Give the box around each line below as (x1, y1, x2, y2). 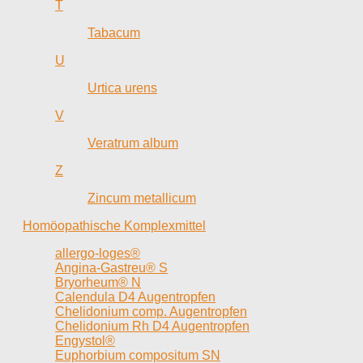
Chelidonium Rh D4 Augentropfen (55, 318, 250, 333)
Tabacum (88, 25, 140, 40)
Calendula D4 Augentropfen (55, 289, 216, 304)
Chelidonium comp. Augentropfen (55, 304, 247, 318)
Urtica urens (88, 80, 157, 95)
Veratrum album (88, 135, 178, 150)
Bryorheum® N (55, 275, 141, 289)
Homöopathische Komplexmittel (23, 218, 206, 233)
